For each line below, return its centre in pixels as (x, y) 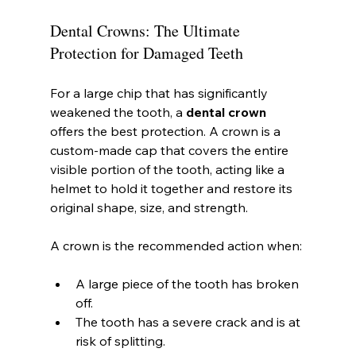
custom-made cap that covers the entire (170, 150)
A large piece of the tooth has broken (188, 283)
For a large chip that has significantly (160, 93)
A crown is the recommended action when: (176, 245)
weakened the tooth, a (118, 112)
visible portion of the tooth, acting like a (168, 169)
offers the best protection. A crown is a (166, 131)
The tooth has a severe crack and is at (189, 321)
